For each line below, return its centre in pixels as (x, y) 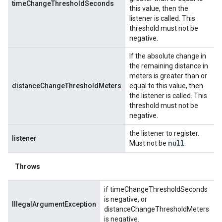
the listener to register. (164, 133)
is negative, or (126, 199)
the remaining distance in (169, 66)
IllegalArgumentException (54, 204)
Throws (28, 166)
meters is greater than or (168, 76)
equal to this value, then (166, 85)
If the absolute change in (168, 56)
